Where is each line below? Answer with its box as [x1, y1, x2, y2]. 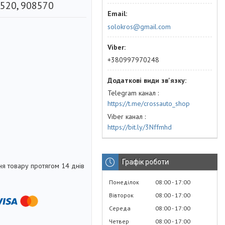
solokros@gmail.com [107, 22, 171, 31]
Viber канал [107, 112, 143, 121]
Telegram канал [107, 88, 156, 97]
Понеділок [109, 178, 139, 186]
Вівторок [109, 191, 134, 199]
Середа [109, 204, 131, 212]
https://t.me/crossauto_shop [107, 99, 190, 108]
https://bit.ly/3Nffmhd [107, 123, 172, 132]
